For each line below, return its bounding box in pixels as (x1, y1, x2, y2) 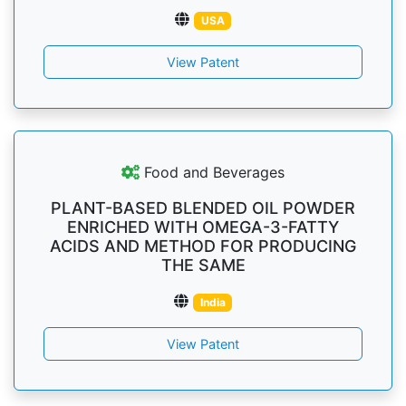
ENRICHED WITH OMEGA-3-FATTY (67, 217, 339, 237)
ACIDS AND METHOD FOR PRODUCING (50, 237, 356, 256)
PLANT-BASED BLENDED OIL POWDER (51, 198, 355, 217)
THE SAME (160, 256, 246, 275)
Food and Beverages (140, 163, 285, 181)
